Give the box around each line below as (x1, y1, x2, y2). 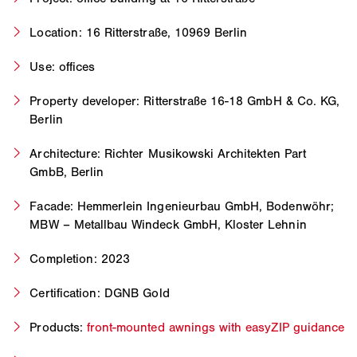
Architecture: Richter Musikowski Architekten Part (29, 146, 306, 162)
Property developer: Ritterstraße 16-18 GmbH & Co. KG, (29, 93, 340, 109)
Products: (29, 320, 87, 335)
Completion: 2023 (29, 251, 131, 267)
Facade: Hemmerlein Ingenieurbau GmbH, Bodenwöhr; (29, 198, 334, 214)
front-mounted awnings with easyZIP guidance (86, 320, 345, 335)
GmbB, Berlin (29, 164, 104, 180)
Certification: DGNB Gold (29, 285, 170, 301)
